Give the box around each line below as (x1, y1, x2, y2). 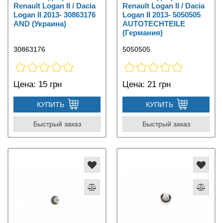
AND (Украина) (13, 19, 66, 28)
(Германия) (122, 28, 163, 37)
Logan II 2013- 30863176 (13, 10, 96, 19)
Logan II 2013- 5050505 (122, 10, 201, 19)
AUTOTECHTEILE (122, 19, 185, 28)
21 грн (145, 80, 171, 90)
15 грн (36, 80, 62, 90)
